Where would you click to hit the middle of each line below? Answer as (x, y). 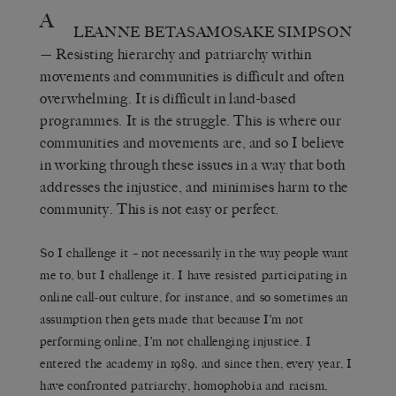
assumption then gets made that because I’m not (172, 319)
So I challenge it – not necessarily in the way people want (195, 253)
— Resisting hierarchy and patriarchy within (176, 54)
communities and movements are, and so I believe (193, 142)
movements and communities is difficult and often (192, 76)
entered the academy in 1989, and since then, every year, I (197, 363)
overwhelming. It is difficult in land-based (168, 98)
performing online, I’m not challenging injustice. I (176, 341)
